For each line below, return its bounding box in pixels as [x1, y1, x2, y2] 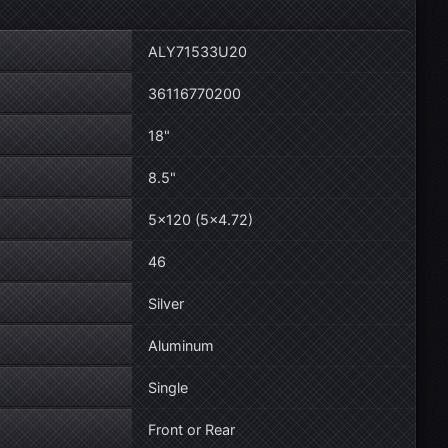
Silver [148, 295, 184, 312]
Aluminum [148, 337, 214, 354]
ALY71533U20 [148, 43, 247, 60]
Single [148, 379, 188, 396]
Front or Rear [148, 421, 235, 438]
